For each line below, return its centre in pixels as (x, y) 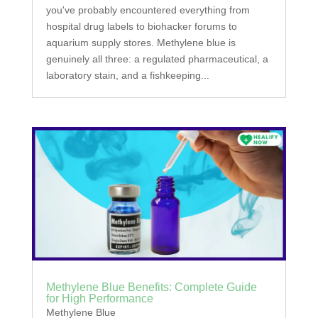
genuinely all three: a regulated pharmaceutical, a (157, 59)
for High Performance (99, 298)
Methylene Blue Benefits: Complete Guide (151, 287)
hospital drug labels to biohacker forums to (141, 26)
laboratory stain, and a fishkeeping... (127, 75)
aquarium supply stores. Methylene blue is (141, 42)
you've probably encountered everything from (148, 10)
